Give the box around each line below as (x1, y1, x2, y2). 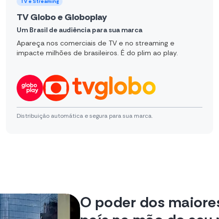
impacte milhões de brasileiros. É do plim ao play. (17, 48, 178, 57)
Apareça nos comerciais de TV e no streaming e (17, 38, 175, 47)
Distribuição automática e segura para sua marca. (17, 111, 153, 120)
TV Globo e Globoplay (17, 11, 107, 23)
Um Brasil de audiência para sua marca (17, 25, 142, 34)
